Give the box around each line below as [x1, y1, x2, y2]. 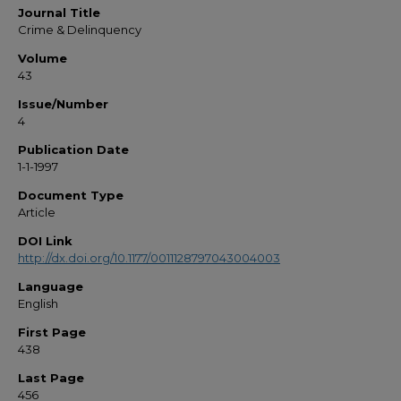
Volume [18, 51, 67, 65]
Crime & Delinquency [18, 22, 141, 37]
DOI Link [18, 234, 73, 248]
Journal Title [18, 5, 100, 20]
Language [18, 279, 83, 294]
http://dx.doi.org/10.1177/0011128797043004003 [18, 251, 280, 265]
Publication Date [18, 142, 129, 157]
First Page [18, 325, 86, 339]
